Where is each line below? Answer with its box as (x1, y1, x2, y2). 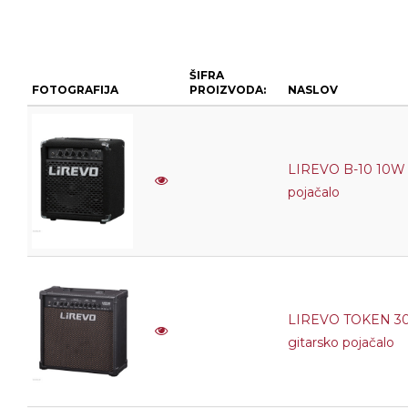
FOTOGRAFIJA (32, 83, 118, 97)
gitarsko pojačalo (288, 334, 394, 351)
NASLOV (288, 83, 338, 97)
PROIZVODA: (189, 83, 266, 97)
